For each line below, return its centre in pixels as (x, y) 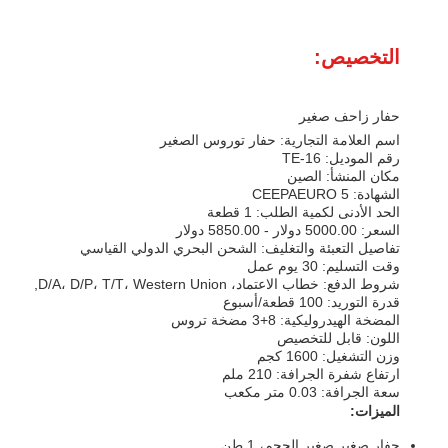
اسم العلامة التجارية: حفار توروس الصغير (280, 140)
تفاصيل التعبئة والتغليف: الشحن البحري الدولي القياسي (240, 248)
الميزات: (375, 411)
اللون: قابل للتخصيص (338, 338)
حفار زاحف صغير (349, 116)
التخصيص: (357, 57)
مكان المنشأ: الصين (343, 176)
